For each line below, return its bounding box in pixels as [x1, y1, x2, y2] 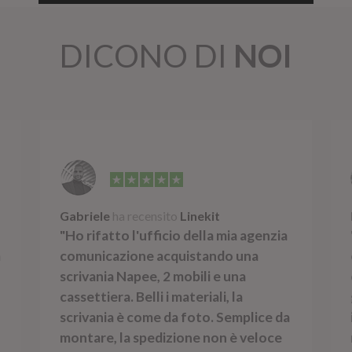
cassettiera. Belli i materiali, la [60, 288, 243, 306]
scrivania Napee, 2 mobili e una [60, 268, 246, 285]
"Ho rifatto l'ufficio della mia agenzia [60, 227, 288, 244]
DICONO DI [60, 36, 233, 75]
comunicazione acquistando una [60, 247, 258, 265]
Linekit [180, 208, 220, 224]
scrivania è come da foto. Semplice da [60, 309, 290, 326]
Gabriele [60, 208, 110, 224]
